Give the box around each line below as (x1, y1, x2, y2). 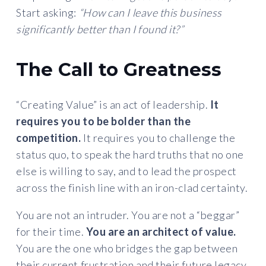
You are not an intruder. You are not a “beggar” (16, 208, 240, 221)
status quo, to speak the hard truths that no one (16, 147, 244, 161)
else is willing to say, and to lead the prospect (16, 164, 237, 178)
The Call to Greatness (16, 58, 221, 81)
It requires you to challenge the (81, 131, 236, 144)
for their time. (16, 224, 86, 238)
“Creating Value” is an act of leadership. (16, 97, 208, 111)
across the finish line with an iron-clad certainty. (16, 180, 248, 194)
